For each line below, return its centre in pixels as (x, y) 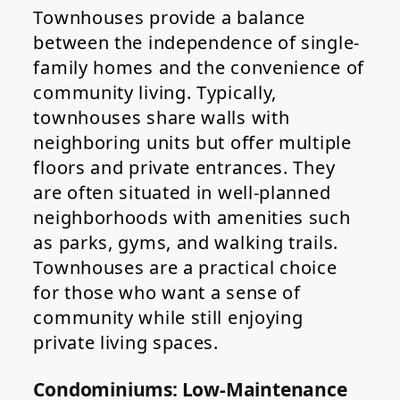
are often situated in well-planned (182, 193)
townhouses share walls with (162, 118)
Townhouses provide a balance (170, 18)
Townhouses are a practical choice (185, 268)
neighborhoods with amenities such (192, 218)
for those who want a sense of (167, 293)
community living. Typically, (155, 93)
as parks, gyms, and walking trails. (186, 243)
